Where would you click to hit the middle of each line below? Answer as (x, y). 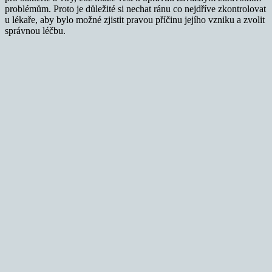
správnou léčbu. (35, 30)
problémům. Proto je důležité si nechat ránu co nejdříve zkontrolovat (135, 8)
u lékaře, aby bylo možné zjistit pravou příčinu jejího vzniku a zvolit (135, 19)
